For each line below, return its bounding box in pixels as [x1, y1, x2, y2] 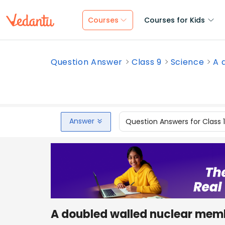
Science [170, 56, 204, 68]
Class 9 [132, 56, 162, 68]
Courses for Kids [144, 15, 205, 25]
